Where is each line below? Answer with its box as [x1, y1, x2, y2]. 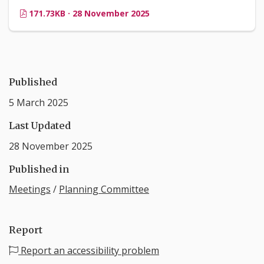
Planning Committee [59, 183, 149, 196]
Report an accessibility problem [18, 244, 159, 258]
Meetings [9, 183, 51, 196]
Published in [9, 163, 69, 175]
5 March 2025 [9, 95, 68, 109]
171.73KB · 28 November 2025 [27, 8, 150, 19]
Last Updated [9, 119, 71, 131]
